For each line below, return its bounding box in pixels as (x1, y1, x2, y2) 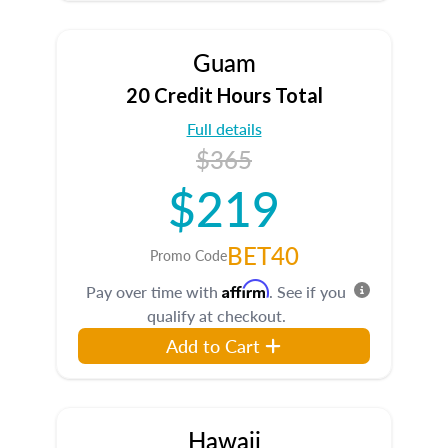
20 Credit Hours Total (125, 83, 323, 107)
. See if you (269, 280, 346, 303)
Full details (186, 117, 262, 140)
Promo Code (149, 245, 227, 265)
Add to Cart (166, 333, 261, 358)
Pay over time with (86, 280, 222, 303)
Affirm (222, 279, 269, 299)
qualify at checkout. (146, 304, 286, 327)
